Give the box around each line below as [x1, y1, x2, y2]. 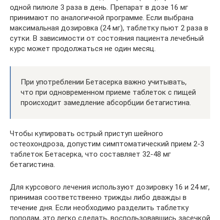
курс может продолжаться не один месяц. [10, 44, 156, 53]
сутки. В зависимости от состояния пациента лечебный [10, 34, 204, 43]
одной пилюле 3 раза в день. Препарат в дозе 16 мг [10, 3, 188, 12]
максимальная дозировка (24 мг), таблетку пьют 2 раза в [10, 24, 208, 32]
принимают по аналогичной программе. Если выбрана [10, 13, 193, 22]
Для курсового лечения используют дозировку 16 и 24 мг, [10, 183, 210, 192]
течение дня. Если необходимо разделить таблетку [10, 203, 189, 212]
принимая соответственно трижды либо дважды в [10, 193, 187, 202]
